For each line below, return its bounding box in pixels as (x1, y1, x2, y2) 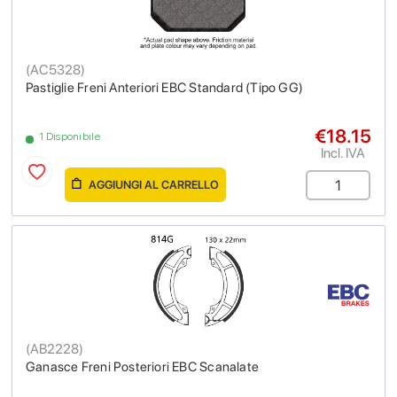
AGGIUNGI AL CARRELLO (86, 177, 219, 191)
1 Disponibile (39, 129, 100, 143)
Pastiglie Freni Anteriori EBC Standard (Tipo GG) (26, 79, 304, 96)
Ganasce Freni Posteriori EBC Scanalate (26, 358, 259, 375)
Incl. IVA (321, 144, 365, 161)
